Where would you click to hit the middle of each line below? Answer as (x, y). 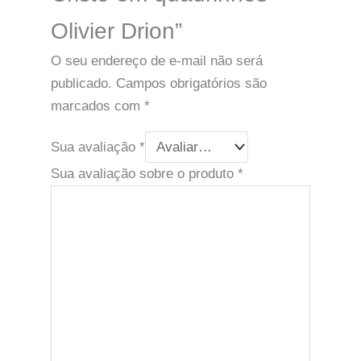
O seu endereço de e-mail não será (156, 61)
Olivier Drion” (116, 31)
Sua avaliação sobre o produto (144, 174)
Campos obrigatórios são (191, 84)
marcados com (97, 106)
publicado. (81, 84)
